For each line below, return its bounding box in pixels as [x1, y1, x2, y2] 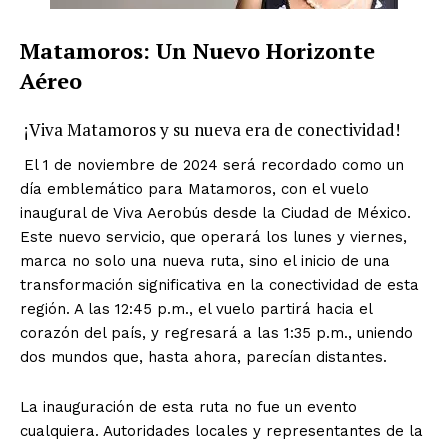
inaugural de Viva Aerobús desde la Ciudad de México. [20, 203, 411, 222]
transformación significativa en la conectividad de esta [20, 275, 419, 294]
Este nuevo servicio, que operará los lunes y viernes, [20, 227, 407, 246]
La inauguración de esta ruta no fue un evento [20, 397, 357, 416]
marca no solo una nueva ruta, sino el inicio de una [20, 251, 390, 270]
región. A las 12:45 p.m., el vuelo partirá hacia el [20, 299, 372, 318]
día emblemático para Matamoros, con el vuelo [20, 179, 369, 198]
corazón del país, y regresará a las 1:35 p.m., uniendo [20, 323, 413, 342]
